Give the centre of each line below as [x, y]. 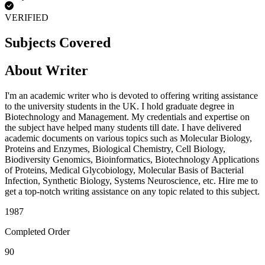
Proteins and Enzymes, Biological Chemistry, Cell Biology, [115, 148]
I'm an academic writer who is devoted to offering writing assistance [131, 95]
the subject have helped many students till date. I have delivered [123, 127]
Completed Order [37, 231]
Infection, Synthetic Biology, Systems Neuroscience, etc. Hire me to [131, 180]
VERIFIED [27, 18]
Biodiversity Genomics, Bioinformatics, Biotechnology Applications [132, 159]
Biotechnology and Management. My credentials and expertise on [127, 117]
